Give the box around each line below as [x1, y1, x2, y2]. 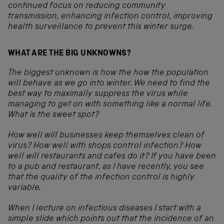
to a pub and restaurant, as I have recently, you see [8, 163, 204, 172]
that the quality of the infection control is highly [8, 173, 194, 182]
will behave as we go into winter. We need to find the [8, 79, 210, 88]
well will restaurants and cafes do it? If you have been [8, 152, 216, 161]
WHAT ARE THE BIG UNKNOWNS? [8, 49, 131, 58]
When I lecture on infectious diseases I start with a [8, 204, 201, 213]
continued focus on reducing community [8, 1, 165, 10]
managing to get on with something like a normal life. [8, 100, 211, 109]
